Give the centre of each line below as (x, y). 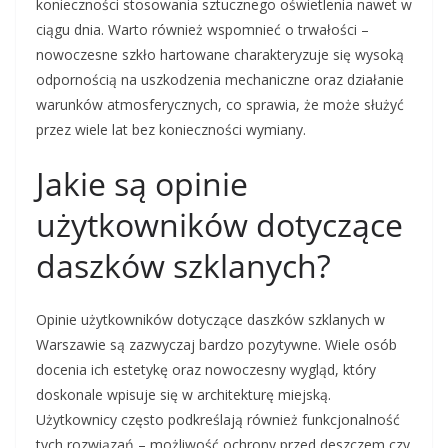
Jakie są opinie (142, 184)
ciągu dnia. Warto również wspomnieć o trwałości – (202, 30)
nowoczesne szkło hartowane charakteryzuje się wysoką (220, 55)
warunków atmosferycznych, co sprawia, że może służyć (220, 105)
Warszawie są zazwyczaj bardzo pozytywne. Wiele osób (216, 345)
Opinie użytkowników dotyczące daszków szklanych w (210, 320)
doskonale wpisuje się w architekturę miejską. (183, 395)
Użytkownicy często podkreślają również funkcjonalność (218, 420)
